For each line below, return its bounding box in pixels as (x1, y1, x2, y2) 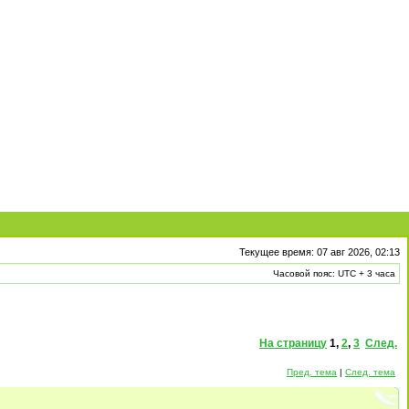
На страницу (259, 337, 327, 350)
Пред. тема (287, 367, 337, 377)
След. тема (345, 367, 395, 377)
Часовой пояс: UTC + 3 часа (273, 268, 395, 278)
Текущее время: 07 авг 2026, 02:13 (239, 246, 400, 257)
